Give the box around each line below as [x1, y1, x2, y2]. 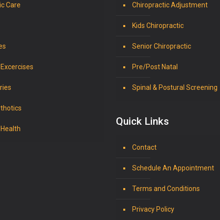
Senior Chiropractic [132, 42, 191, 50]
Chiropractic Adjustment [132, 1, 208, 9]
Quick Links [116, 115, 169, 127]
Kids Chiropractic [132, 22, 184, 29]
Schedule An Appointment [132, 164, 214, 172]
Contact [132, 143, 157, 151]
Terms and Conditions [132, 185, 200, 192]
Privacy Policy [132, 205, 174, 213]
